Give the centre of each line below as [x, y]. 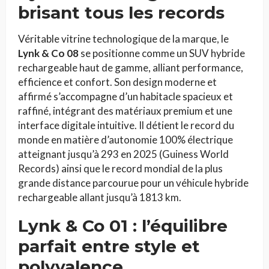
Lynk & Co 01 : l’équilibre [123, 226]
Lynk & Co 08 [48, 53]
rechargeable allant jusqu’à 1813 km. [100, 198]
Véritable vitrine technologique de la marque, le [123, 39]
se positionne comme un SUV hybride [162, 53]
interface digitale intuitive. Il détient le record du [126, 125]
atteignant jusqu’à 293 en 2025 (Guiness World [123, 154]
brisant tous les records [121, 13]
